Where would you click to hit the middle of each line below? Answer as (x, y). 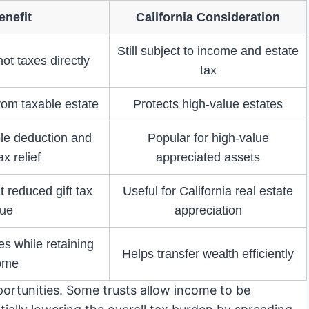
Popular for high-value (208, 138)
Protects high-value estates (208, 104)
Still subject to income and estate (208, 51)
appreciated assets (208, 158)
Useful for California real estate (208, 191)
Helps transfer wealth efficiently (208, 254)
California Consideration (208, 18)
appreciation (208, 211)
